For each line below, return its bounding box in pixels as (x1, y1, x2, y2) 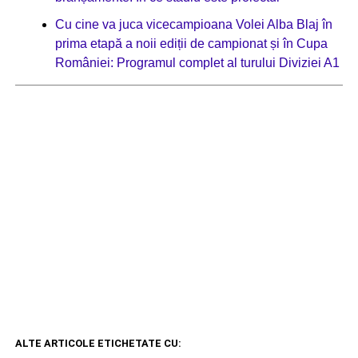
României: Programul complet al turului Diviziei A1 (54, 55, 340, 70)
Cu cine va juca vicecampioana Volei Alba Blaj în (54, 17, 332, 31)
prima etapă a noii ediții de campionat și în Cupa (54, 36, 328, 50)
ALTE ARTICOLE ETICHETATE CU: (14, 337, 181, 350)
